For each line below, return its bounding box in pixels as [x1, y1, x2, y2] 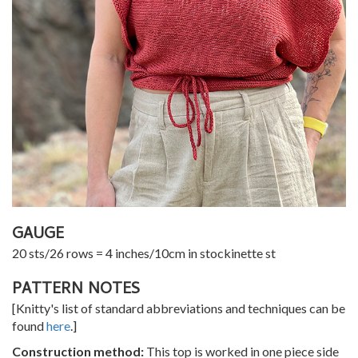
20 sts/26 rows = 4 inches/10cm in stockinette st [12, 245, 276, 261]
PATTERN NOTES [12, 277, 140, 304]
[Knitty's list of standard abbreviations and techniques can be [12, 300, 345, 316]
